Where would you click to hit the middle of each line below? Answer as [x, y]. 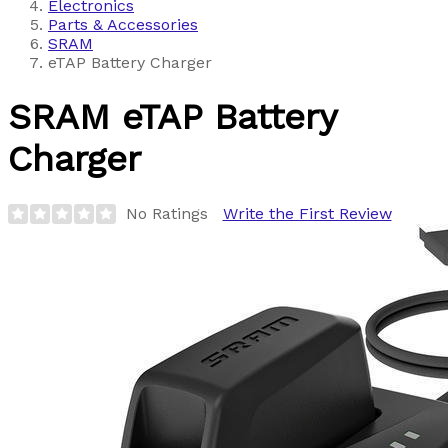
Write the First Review [307, 214]
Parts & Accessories [123, 24]
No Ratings [166, 214]
